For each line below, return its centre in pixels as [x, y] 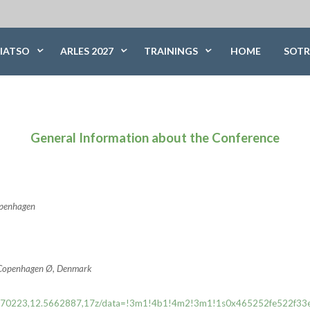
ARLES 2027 [88, 51]
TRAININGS [172, 51]
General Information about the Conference [155, 138]
